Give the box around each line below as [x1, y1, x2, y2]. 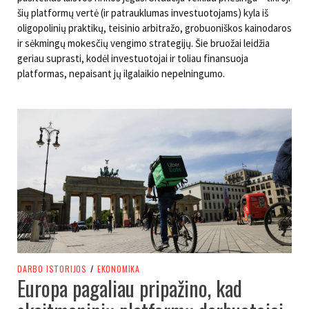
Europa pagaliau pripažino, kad [17, 272, 242, 304]
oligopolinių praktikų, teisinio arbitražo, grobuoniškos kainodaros [17, 21, 292, 35]
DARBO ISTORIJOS [17, 263, 87, 275]
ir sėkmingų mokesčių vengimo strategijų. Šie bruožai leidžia [17, 37, 270, 50]
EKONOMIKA [97, 263, 141, 275]
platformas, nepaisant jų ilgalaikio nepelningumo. [17, 67, 225, 81]
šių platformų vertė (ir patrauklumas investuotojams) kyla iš [17, 6, 268, 20]
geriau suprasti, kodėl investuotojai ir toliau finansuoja [17, 52, 248, 66]
